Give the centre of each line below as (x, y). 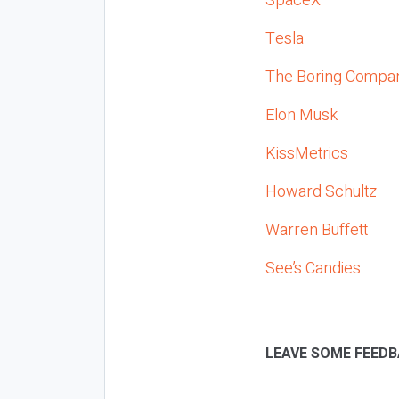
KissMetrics (307, 153)
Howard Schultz (321, 191)
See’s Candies (313, 268)
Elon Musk (301, 115)
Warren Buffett (317, 230)
